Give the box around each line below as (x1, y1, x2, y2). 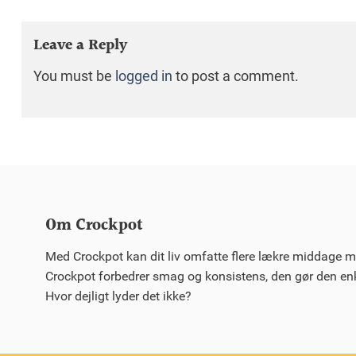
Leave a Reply (33, 33, 131, 58)
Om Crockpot (45, 212, 143, 238)
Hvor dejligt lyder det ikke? (45, 288, 192, 304)
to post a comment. (172, 68, 299, 84)
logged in (115, 68, 172, 84)
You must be (33, 68, 115, 84)
